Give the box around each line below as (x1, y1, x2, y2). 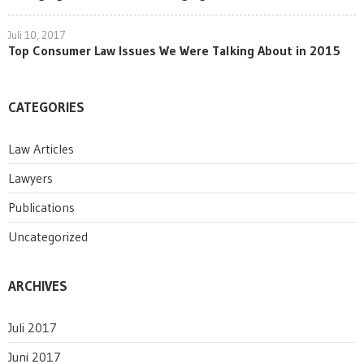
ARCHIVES (8, 277, 67, 294)
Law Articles (8, 141, 74, 157)
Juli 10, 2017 (8, 28, 66, 41)
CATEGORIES (8, 98, 84, 115)
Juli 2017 (8, 319, 57, 336)
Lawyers (8, 170, 53, 186)
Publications (8, 199, 75, 215)
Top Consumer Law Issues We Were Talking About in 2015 (8, 42, 340, 58)
